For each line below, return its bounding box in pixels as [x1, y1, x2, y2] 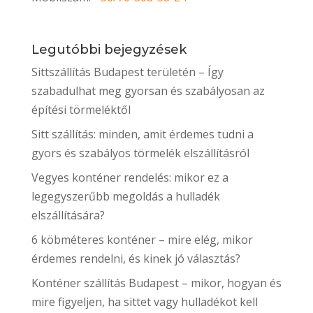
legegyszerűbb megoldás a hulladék [31, 188, 220, 204]
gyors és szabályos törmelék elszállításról [31, 145, 249, 161]
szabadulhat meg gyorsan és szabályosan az [31, 82, 265, 99]
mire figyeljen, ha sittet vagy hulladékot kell [31, 293, 258, 310]
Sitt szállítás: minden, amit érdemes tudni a [31, 126, 254, 142]
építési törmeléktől [31, 101, 131, 117]
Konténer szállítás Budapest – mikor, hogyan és [31, 275, 282, 291]
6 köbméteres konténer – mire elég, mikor [31, 231, 253, 247]
